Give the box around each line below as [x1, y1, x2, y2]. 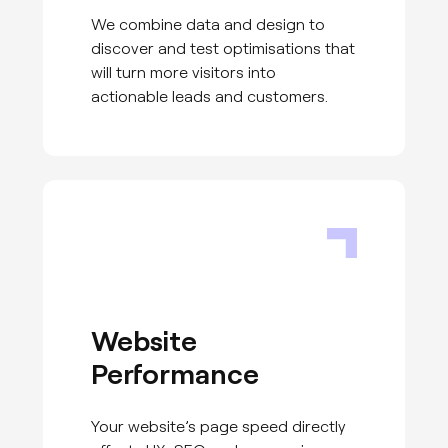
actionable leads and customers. [91, 85, 329, 105]
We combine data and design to [91, 13, 326, 33]
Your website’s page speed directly [91, 415, 347, 435]
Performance [91, 355, 260, 390]
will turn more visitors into [91, 61, 277, 81]
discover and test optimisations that [91, 37, 356, 57]
